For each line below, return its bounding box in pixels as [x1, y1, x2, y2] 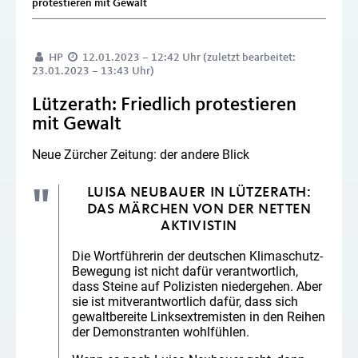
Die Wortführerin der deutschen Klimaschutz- [72, 249, 323, 265]
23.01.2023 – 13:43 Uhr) [32, 65, 154, 77]
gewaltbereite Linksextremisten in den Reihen [72, 309, 325, 325]
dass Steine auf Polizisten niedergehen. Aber [72, 279, 322, 295]
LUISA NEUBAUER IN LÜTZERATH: [86, 185, 312, 200]
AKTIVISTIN [161, 219, 237, 233]
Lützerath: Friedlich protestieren [32, 95, 296, 115]
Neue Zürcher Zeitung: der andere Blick [32, 146, 249, 162]
